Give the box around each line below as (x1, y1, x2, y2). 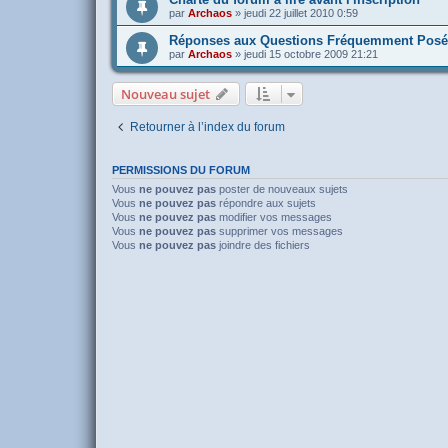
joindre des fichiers (216, 239, 310, 252)
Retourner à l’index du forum (130, 120, 285, 135)
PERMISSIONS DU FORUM (112, 164, 250, 177)
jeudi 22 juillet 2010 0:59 (244, 7, 358, 20)
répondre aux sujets (216, 197, 316, 210)
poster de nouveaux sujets (216, 183, 348, 196)
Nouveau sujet (121, 85, 210, 104)
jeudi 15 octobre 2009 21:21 (244, 48, 378, 61)
